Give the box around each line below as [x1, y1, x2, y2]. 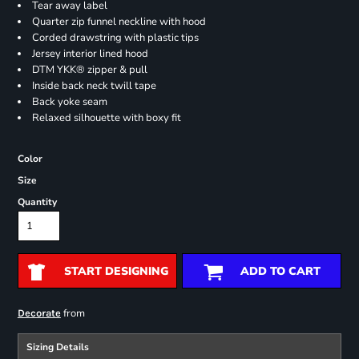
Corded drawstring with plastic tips [31, 30, 199, 46]
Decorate [17, 307, 61, 320]
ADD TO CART [240, 264, 321, 280]
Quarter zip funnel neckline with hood [31, 14, 206, 30]
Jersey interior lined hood [31, 46, 148, 62]
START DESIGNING [63, 264, 168, 280]
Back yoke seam [31, 95, 107, 110]
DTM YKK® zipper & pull [31, 63, 147, 78]
